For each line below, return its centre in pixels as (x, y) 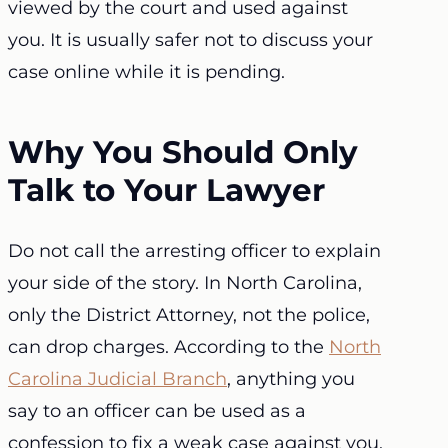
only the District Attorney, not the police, (189, 314)
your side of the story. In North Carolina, (185, 282)
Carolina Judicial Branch (117, 378)
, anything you (291, 378)
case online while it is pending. (146, 72)
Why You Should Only (183, 152)
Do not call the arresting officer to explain (194, 250)
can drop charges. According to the (168, 346)
